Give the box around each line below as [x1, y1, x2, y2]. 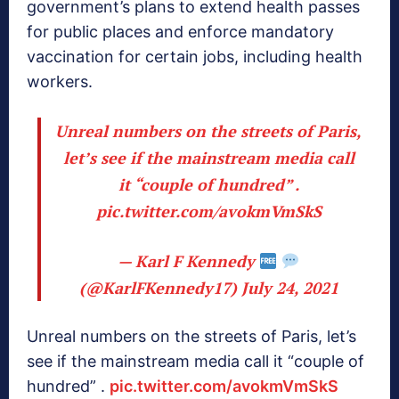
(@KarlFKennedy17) [78, 277, 241, 299]
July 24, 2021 [240, 277, 338, 299]
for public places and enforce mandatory [27, 22, 334, 42]
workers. [27, 72, 93, 92]
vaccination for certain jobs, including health [27, 47, 362, 67]
